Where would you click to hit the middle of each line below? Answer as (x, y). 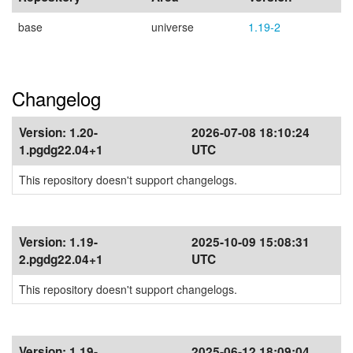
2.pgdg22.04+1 (61, 259)
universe (173, 27)
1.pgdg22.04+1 (61, 150)
